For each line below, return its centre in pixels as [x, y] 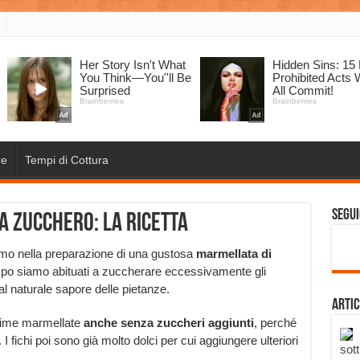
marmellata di [233, 254]
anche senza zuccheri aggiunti [168, 323]
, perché [275, 323]
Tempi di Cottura [66, 160]
